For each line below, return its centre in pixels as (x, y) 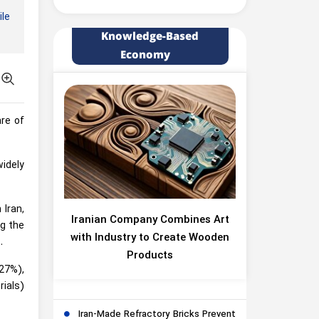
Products (150, 256)
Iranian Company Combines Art (150, 220)
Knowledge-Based (150, 37)
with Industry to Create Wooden (150, 238)
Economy (145, 55)
